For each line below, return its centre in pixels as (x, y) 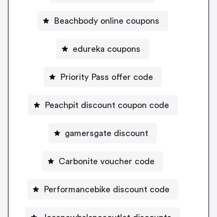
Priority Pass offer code (107, 77)
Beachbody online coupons (107, 21)
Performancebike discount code (107, 189)
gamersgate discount (107, 133)
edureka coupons (107, 49)
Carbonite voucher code (107, 161)
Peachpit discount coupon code (107, 105)
